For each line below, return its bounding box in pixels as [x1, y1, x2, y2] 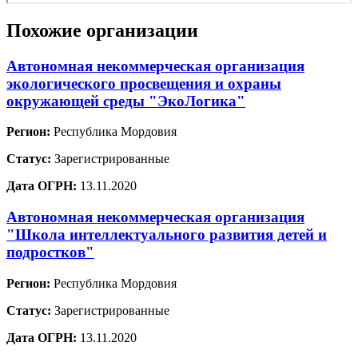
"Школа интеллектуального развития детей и [6, 226, 327, 244]
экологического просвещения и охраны [6, 74, 281, 92]
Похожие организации [6, 19, 198, 41]
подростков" [6, 244, 94, 261]
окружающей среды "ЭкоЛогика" [6, 92, 245, 109]
